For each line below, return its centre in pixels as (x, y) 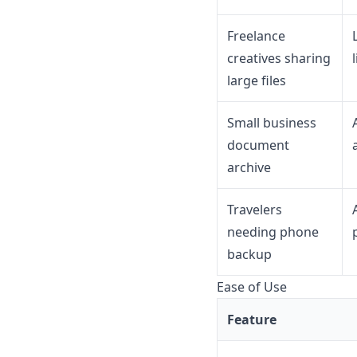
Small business (272, 123)
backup (249, 255)
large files (257, 81)
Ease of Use (252, 287)
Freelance (256, 36)
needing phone (273, 232)
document (258, 145)
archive (249, 168)
